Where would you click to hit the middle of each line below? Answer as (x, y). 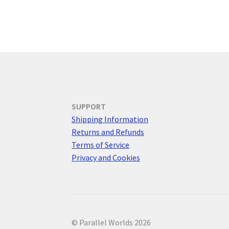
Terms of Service (101, 144)
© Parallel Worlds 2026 (111, 222)
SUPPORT (89, 106)
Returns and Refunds (108, 132)
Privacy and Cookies (106, 157)
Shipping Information (110, 119)
